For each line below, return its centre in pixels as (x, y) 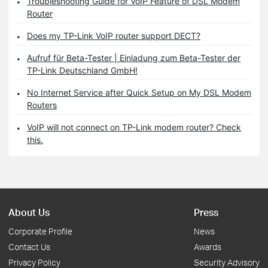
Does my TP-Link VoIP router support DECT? (114, 35)
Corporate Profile (40, 231)
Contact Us (29, 247)
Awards (208, 247)
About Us (29, 212)
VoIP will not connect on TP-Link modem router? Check (134, 127)
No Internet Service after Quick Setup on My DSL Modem (139, 92)
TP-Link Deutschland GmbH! (82, 70)
